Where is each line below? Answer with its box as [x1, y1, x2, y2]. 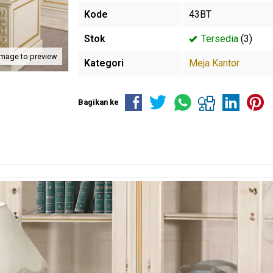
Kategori [84, 57, 124, 69]
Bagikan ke [78, 97, 119, 107]
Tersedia [199, 33, 238, 44]
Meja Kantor [189, 57, 239, 69]
